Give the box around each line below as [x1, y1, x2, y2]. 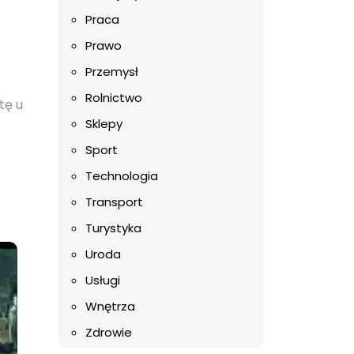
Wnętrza [85, 298, 135, 314]
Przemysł [85, 63, 138, 80]
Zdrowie [85, 324, 132, 341]
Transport [85, 194, 143, 210]
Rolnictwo [85, 89, 142, 106]
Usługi [85, 272, 120, 288]
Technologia [85, 168, 158, 184]
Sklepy [85, 115, 122, 132]
